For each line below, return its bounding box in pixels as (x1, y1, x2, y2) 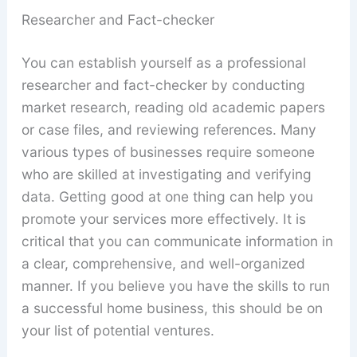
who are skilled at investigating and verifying (21, 166, 312, 183)
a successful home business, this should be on (21, 300, 323, 317)
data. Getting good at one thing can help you (21, 188, 313, 206)
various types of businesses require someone (21, 143, 315, 161)
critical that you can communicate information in (21, 233, 333, 250)
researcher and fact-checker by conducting (21, 76, 305, 94)
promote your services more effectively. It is (21, 210, 306, 228)
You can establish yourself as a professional (21, 54, 306, 72)
